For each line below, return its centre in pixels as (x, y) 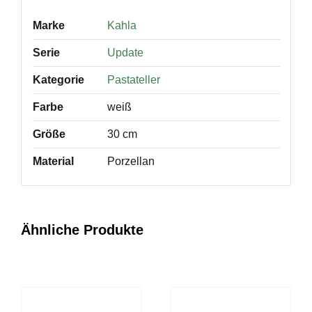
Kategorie (58, 79)
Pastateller (133, 79)
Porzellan (131, 161)
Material (53, 161)
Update (125, 52)
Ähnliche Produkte (82, 230)
